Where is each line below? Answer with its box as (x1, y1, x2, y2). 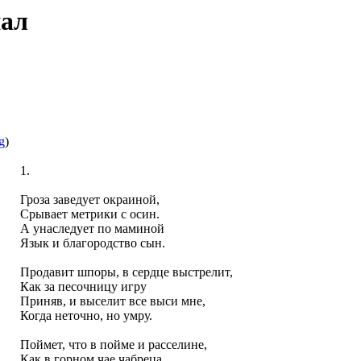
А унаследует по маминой (19, 222, 164, 236)
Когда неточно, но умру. (19, 309, 152, 323)
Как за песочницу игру (19, 280, 147, 294)
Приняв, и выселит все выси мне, (19, 294, 205, 309)
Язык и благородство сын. (19, 236, 165, 251)
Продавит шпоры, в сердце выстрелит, (19, 265, 233, 280)
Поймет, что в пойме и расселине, (19, 338, 207, 352)
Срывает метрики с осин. (19, 207, 160, 222)
